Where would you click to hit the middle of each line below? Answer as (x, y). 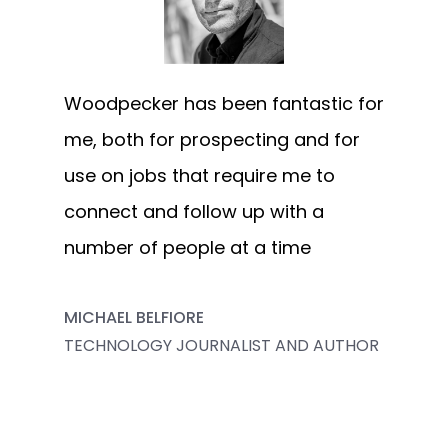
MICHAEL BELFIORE (134, 317)
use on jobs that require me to (199, 175)
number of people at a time (187, 247)
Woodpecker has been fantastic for (224, 103)
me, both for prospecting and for (212, 139)
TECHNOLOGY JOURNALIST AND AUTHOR (221, 345)
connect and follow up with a (194, 211)
